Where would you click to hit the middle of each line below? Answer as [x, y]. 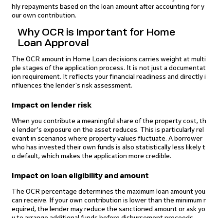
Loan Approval [53, 43]
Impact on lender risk [52, 105]
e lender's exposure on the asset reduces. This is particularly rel [108, 130]
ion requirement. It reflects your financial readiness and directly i [109, 77]
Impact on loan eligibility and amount [80, 176]
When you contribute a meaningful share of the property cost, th [109, 121]
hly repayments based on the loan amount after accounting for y [108, 7]
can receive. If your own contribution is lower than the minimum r [109, 200]
